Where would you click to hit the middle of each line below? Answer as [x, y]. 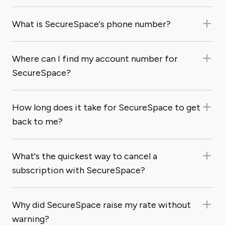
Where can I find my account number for [95, 59]
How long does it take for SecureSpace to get [106, 107]
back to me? [37, 122]
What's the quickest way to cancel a [85, 156]
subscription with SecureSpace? [79, 170]
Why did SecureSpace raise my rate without [101, 205]
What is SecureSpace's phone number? [91, 24]
